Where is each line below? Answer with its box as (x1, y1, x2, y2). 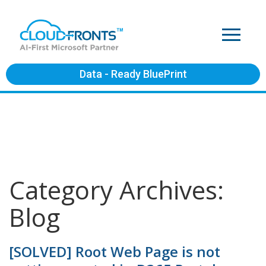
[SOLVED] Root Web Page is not (9, 242, 220, 261)
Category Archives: (9, 173, 224, 207)
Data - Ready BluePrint (79, 68, 187, 80)
